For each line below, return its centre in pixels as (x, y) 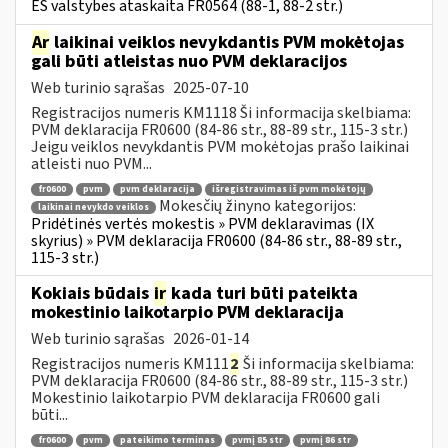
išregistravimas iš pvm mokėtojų (289, 190)
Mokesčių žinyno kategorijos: (257, 206)
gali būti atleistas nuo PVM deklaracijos (189, 61)
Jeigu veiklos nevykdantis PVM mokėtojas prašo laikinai (220, 146)
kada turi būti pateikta (262, 293)
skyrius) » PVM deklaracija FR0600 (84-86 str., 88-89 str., (216, 240)
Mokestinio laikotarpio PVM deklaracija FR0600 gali (205, 397)
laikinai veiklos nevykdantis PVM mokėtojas (227, 42)
